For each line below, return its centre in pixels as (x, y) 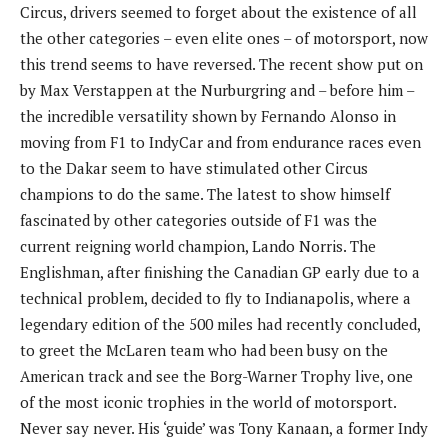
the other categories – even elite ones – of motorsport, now (224, 37)
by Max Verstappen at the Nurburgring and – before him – (217, 89)
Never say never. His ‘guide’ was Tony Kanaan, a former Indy (224, 427)
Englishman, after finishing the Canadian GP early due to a (220, 271)
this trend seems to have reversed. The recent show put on (221, 63)
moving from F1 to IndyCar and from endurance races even (220, 141)
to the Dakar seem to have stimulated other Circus (194, 167)
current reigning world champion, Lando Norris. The (198, 245)
